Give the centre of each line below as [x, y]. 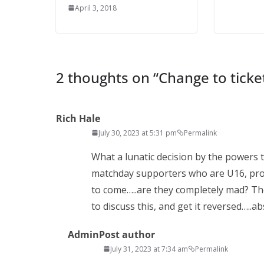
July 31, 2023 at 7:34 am [149, 249]
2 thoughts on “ [107, 77]
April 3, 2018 [95, 8]
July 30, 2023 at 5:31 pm [137, 133]
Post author [127, 234]
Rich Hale [78, 118]
